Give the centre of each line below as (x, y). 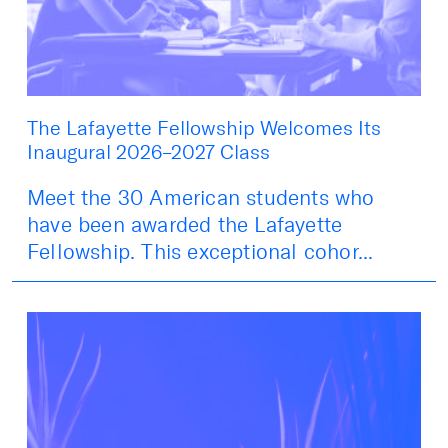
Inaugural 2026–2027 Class (151, 151)
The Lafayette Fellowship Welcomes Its (204, 127)
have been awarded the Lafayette (185, 224)
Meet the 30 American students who (201, 197)
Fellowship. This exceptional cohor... (200, 251)
